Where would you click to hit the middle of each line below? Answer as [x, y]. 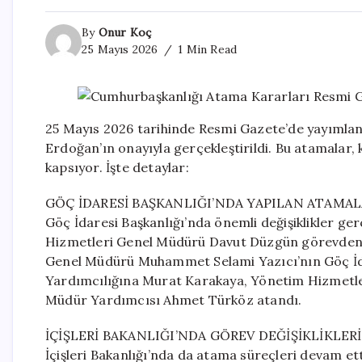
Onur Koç [125, 32]
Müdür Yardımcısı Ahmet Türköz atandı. [174, 299]
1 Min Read [206, 49]
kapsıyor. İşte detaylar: [117, 167]
